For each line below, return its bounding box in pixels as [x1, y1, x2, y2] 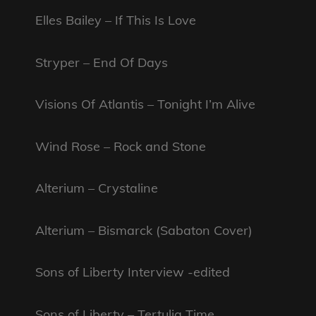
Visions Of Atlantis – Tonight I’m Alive [35, 96, 255, 113]
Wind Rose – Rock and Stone [35, 138, 206, 154]
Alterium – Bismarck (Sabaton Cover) [35, 221, 253, 238]
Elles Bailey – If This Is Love [35, 12, 196, 29]
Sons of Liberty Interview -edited [35, 264, 230, 281]
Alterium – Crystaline [35, 180, 158, 197]
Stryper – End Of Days [35, 54, 168, 71]
